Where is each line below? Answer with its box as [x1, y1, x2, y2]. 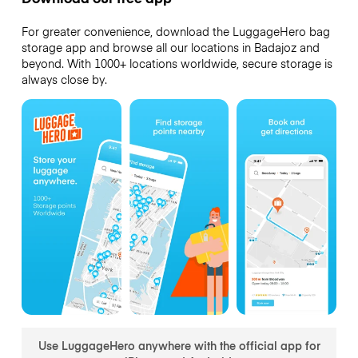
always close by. [21, 71, 107, 88]
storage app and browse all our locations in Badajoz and [21, 39, 320, 56]
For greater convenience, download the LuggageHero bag [21, 23, 330, 40]
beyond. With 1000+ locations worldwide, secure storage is [21, 55, 332, 72]
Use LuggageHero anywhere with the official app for [38, 336, 320, 353]
